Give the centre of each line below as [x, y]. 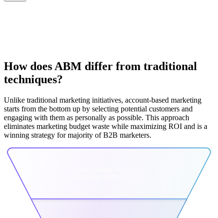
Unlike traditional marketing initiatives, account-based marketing [103, 100]
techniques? [33, 80]
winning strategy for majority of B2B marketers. [78, 135]
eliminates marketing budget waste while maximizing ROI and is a [106, 127]
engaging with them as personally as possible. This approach [97, 118]
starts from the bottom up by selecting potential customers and [98, 109]
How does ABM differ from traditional [100, 66]
